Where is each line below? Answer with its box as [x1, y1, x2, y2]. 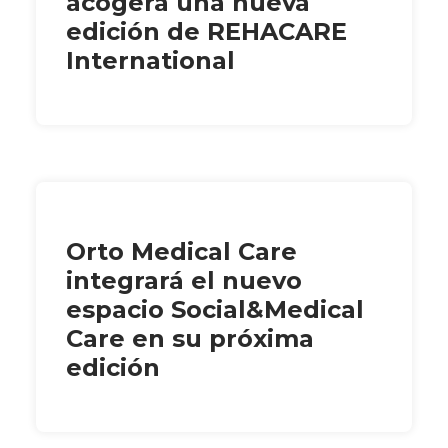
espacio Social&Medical [66, 294, 364, 324]
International [66, 45, 235, 75]
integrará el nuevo [66, 265, 302, 295]
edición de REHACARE [66, 16, 347, 46]
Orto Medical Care [66, 236, 297, 266]
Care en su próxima [66, 323, 314, 353]
